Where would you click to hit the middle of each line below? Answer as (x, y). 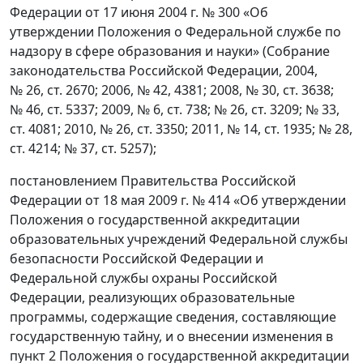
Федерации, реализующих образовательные (152, 297)
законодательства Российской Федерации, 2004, (164, 70)
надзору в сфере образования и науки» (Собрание (170, 51)
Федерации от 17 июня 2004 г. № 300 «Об (139, 12)
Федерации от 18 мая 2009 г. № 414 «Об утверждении (178, 200)
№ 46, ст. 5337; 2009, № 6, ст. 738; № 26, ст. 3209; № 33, (175, 109)
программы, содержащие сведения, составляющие (173, 317)
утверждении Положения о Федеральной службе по (175, 32)
